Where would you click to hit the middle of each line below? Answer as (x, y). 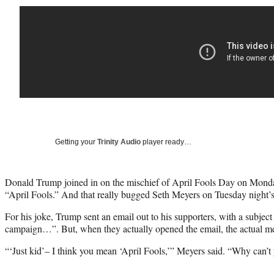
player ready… (166, 142)
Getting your (76, 142)
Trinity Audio (119, 142)
